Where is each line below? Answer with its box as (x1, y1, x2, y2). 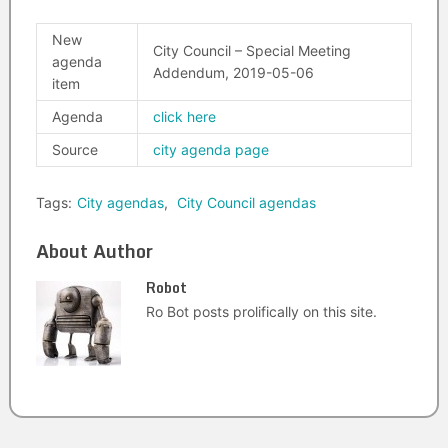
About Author (35, 236, 153, 266)
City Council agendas (176, 194, 316, 211)
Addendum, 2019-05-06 (152, 64, 314, 81)
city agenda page (152, 141, 269, 158)
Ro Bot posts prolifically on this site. (145, 303, 377, 320)
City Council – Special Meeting (152, 42, 351, 59)
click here (152, 108, 216, 125)
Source (51, 141, 98, 158)
